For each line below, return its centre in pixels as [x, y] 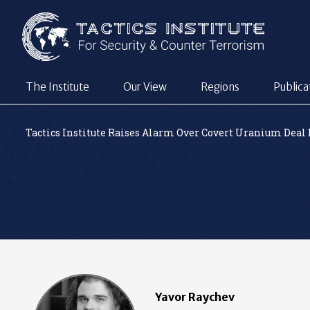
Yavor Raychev [194, 297]
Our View [145, 87]
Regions [220, 87]
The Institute [57, 87]
